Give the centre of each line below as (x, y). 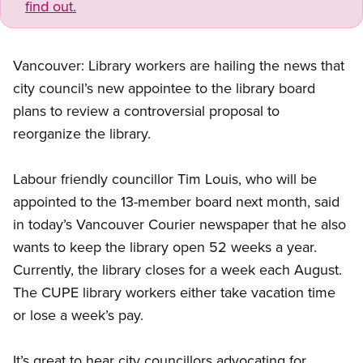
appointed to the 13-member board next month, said (176, 202)
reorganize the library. (82, 134)
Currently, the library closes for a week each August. (177, 270)
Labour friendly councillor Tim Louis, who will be (165, 179)
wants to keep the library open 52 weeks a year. (165, 247)
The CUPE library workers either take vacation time (174, 293)
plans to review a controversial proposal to (146, 111)
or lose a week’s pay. (78, 315)
